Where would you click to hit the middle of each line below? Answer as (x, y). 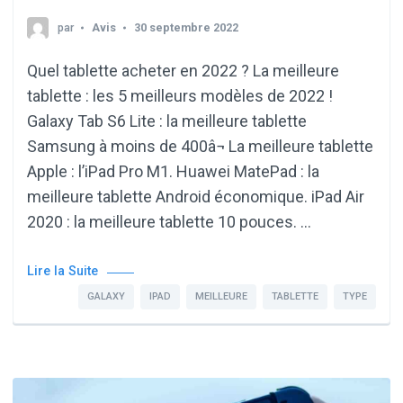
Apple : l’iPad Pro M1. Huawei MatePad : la (173, 171)
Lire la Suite (63, 271)
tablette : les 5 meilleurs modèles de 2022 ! (180, 95)
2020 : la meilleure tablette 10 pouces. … (169, 221)
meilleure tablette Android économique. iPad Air (196, 196)
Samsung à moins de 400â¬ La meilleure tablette (200, 146)
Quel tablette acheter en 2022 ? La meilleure (183, 70)
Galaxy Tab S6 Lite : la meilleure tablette (167, 121)
